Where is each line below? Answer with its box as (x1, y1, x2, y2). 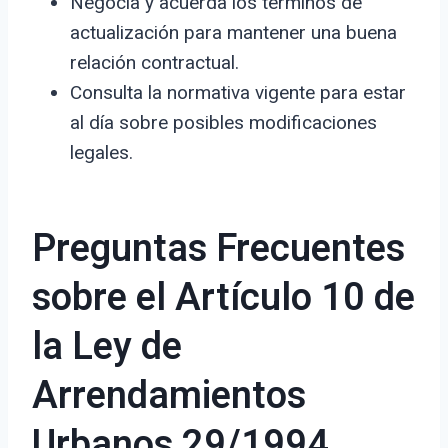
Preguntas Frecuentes (32, 221, 405, 278)
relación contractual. (70, 51, 239, 75)
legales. (70, 141, 133, 165)
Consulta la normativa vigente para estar (70, 81, 406, 105)
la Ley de (32, 319, 182, 376)
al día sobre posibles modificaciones (70, 111, 377, 135)
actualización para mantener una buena (70, 21, 397, 45)
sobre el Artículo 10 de (32, 270, 415, 327)
